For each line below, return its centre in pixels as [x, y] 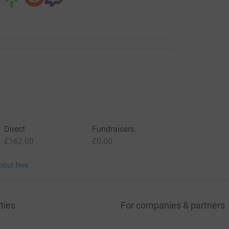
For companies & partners [173, 205]
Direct [14, 129]
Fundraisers [113, 129]
